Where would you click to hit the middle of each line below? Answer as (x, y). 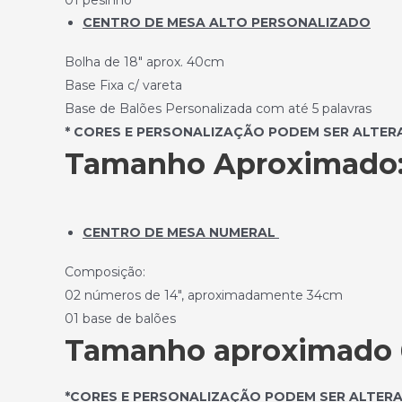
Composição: (105, 272)
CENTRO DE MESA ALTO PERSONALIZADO (227, 23)
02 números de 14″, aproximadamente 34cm (204, 296)
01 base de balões (120, 319)
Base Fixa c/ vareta (123, 86)
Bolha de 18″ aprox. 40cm (144, 62)
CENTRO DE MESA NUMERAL (181, 233)
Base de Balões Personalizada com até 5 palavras (218, 109)
